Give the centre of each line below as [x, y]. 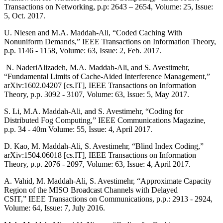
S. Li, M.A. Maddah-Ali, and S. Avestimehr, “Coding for [94, 111]
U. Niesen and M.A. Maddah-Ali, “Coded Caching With [93, 33]
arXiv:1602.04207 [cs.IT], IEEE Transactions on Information [100, 85]
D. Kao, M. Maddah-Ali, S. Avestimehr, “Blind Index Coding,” [104, 146]
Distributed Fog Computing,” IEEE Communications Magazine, [105, 120]
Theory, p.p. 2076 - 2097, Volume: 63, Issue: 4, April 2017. [97, 164]
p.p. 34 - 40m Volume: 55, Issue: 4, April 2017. [78, 129]
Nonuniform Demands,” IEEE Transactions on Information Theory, [110, 42]
